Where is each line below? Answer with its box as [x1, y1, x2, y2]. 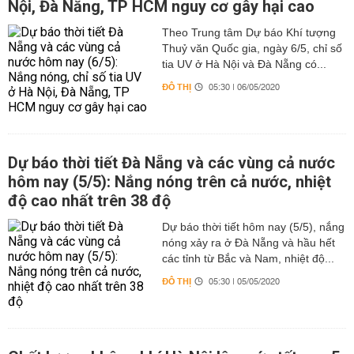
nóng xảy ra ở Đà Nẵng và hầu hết [161, 236, 335, 249]
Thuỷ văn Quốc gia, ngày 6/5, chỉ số [161, 42, 342, 55]
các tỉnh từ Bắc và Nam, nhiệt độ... [161, 252, 334, 265]
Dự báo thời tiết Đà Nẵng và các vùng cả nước [8, 153, 335, 172]
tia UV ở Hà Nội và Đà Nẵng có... [161, 58, 326, 70]
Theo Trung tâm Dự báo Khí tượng [161, 26, 336, 39]
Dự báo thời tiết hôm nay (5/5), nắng [161, 220, 345, 233]
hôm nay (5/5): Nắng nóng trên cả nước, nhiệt [8, 172, 331, 191]
